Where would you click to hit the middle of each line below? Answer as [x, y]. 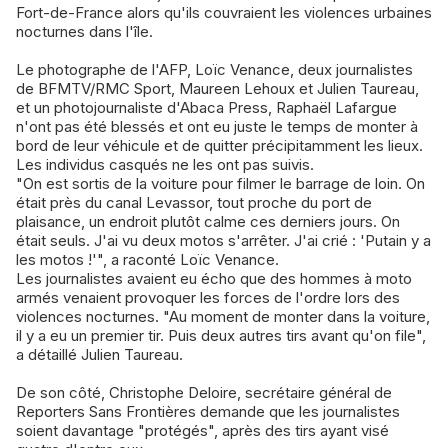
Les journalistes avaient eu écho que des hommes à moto [214, 278]
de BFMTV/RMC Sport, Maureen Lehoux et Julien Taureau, [217, 88]
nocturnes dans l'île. [86, 31]
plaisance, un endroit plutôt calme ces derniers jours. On [208, 221]
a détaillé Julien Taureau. [99, 354]
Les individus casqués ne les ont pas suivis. [165, 164]
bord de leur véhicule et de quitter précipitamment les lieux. [219, 145]
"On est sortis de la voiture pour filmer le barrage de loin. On [220, 183]
